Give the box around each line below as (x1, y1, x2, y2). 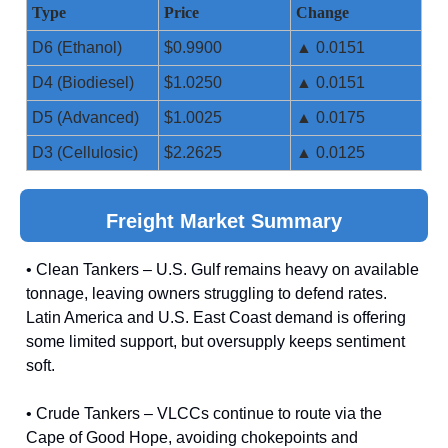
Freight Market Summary (106, 210, 342, 232)
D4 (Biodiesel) (32, 74, 134, 91)
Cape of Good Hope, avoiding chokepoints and (26, 429, 358, 446)
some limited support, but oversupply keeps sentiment (26, 333, 405, 350)
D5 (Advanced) (32, 109, 139, 126)
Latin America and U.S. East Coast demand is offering (26, 309, 406, 326)
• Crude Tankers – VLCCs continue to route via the (26, 405, 382, 422)
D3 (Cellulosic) (32, 144, 138, 161)
